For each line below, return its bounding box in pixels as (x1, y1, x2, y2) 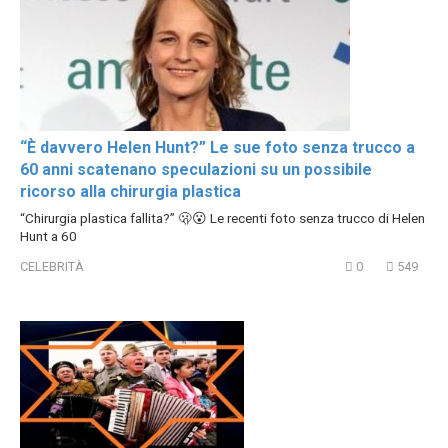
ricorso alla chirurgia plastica (20, 182, 241, 202)
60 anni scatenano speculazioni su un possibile (20, 160, 372, 180)
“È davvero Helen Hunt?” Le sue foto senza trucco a (20, 138, 415, 158)
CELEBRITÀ (20, 259, 84, 275)
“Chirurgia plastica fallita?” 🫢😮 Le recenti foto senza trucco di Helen (20, 210, 425, 227)
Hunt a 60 (20, 228, 77, 245)
